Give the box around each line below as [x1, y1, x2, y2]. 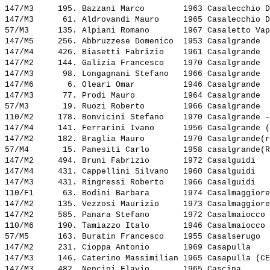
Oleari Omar [82, 80, 178, 90]
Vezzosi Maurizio [82, 199, 178, 209]
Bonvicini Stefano [82, 113, 178, 122]
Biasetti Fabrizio [82, 48, 178, 57]
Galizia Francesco [82, 58, 178, 68]
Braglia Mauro [82, 134, 178, 144]
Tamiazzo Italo [82, 221, 178, 231]
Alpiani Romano [82, 26, 178, 36]
